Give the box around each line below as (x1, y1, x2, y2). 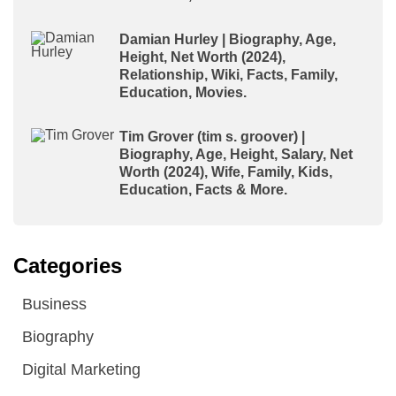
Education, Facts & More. (119, 182, 287, 197)
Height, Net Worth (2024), (119, 49, 286, 65)
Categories (13, 254, 122, 278)
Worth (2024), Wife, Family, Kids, (119, 164, 332, 179)
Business (22, 295, 87, 313)
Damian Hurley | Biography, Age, (119, 32, 336, 47)
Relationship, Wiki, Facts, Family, (119, 67, 338, 82)
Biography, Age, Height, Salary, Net (119, 147, 353, 162)
